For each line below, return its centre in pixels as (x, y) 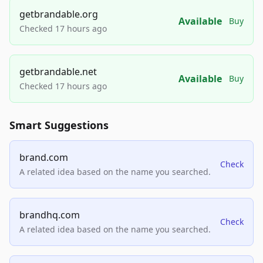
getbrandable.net (58, 71)
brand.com (44, 157)
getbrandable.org (59, 14)
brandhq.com (50, 215)
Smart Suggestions (59, 125)
